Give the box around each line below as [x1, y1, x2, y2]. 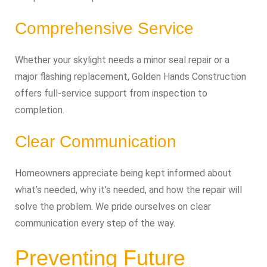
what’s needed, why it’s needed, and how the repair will [15, 184, 242, 195]
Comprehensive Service [15, 18, 194, 38]
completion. [15, 104, 64, 116]
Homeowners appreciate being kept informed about [15, 167, 232, 179]
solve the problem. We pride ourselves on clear [15, 200, 211, 212]
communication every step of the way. [15, 217, 175, 229]
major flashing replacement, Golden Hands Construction [15, 70, 246, 82]
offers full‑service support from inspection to [15, 87, 207, 99]
